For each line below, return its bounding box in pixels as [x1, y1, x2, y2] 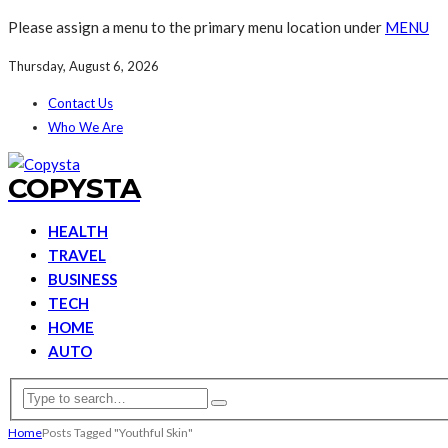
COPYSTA [8, 171, 140, 205]
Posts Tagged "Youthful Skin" [42, 424, 193, 440]
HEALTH [48, 222, 108, 240]
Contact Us [48, 95, 113, 111]
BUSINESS [48, 270, 117, 288]
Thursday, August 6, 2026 [8, 58, 159, 74]
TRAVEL [48, 246, 106, 264]
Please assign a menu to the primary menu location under [8, 18, 385, 36]
